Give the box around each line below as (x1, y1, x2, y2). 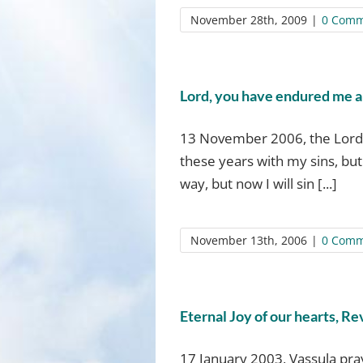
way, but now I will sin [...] (179, 174, 337, 193)
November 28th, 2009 (190, 12, 307, 28)
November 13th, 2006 (190, 233, 307, 248)
